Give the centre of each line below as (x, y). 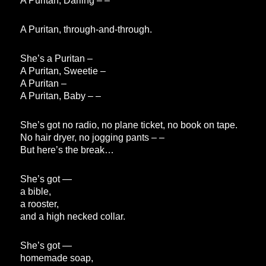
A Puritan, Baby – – (61, 96)
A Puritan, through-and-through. (86, 30)
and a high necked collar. (73, 217)
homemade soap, (57, 258)
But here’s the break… (67, 150)
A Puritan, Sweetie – (63, 71)
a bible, (36, 192)
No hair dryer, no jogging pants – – (93, 138)
